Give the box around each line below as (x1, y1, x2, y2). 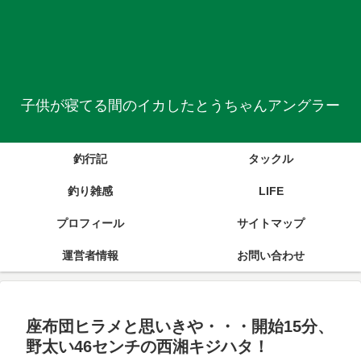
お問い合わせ (237, 248, 305, 262)
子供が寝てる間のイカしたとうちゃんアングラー (21, 97, 340, 114)
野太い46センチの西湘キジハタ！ (26, 337, 269, 355)
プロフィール (56, 216, 124, 230)
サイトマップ (237, 216, 305, 230)
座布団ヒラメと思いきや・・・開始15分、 (26, 317, 334, 335)
